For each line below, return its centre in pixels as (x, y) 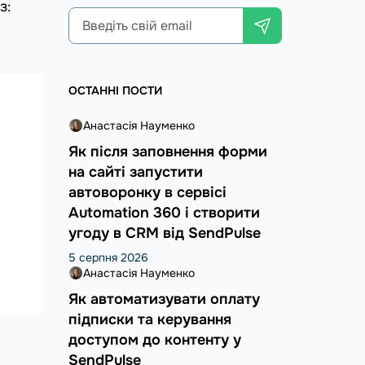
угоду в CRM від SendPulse (164, 233)
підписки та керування (150, 319)
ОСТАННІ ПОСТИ (115, 90)
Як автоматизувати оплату (164, 299)
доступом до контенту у (154, 339)
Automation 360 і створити (164, 212)
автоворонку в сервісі (147, 192)
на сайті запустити (135, 172)
